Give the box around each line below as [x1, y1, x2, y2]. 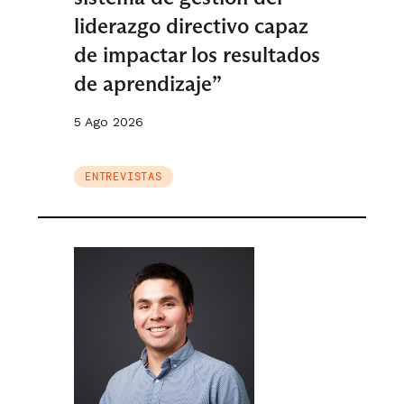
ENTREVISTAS [85, 170, 162, 183]
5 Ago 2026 [74, 115, 143, 129]
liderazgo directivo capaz [74, 13, 308, 39]
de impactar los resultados [74, 41, 320, 68]
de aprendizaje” [74, 70, 222, 96]
